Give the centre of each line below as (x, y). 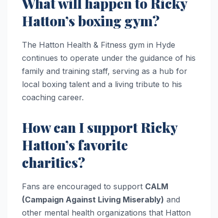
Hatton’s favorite (75, 145)
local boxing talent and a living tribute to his (102, 84)
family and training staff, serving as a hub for (105, 71)
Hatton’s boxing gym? (91, 21)
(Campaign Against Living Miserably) (93, 200)
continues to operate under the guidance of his (109, 58)
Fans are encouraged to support (83, 187)
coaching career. (53, 98)
